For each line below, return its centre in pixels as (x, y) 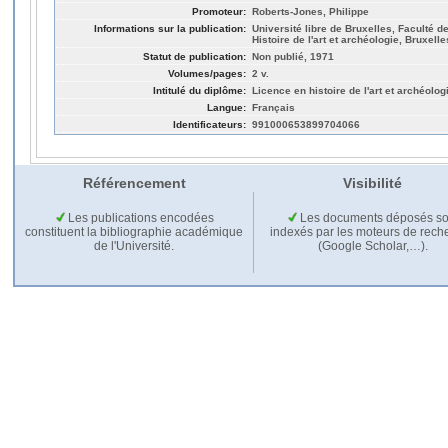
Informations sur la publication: (170, 28)
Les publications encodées (139, 217)
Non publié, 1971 (293, 56)
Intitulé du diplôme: (199, 90)
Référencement (134, 182)
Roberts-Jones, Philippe (310, 11)
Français (273, 107)
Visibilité (372, 182)
